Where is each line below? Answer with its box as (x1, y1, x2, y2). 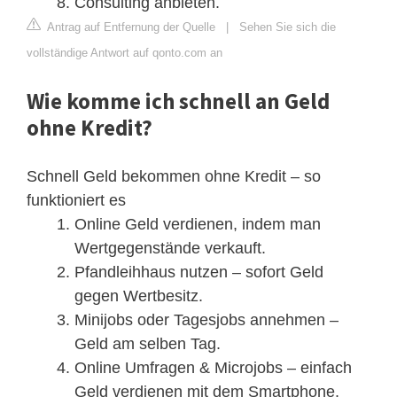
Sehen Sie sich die (239, 19, 336, 34)
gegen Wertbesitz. (74, 286, 203, 305)
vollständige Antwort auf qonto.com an (27, 45, 222, 59)
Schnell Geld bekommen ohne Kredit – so (27, 167, 321, 185)
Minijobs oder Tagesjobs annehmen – (74, 310, 339, 329)
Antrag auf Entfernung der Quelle (44, 19, 215, 34)
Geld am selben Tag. (74, 334, 221, 353)
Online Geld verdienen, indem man (74, 214, 321, 233)
